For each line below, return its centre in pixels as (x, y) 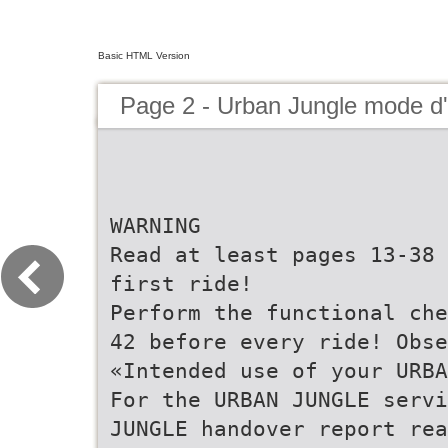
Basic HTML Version (144, 55)
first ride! (181, 283)
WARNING (155, 225)
